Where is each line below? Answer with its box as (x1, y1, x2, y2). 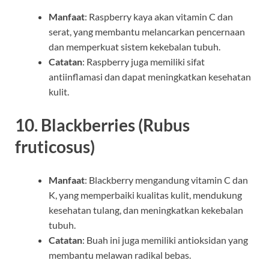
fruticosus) (15, 136, 95, 157)
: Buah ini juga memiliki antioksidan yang (82, 234, 248, 246)
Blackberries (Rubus (41, 114, 190, 135)
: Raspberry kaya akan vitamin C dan (85, 10, 233, 22)
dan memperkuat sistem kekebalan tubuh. (49, 40, 220, 52)
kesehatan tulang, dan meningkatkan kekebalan (49, 204, 243, 216)
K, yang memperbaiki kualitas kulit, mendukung (49, 189, 242, 201)
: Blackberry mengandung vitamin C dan (85, 174, 248, 186)
